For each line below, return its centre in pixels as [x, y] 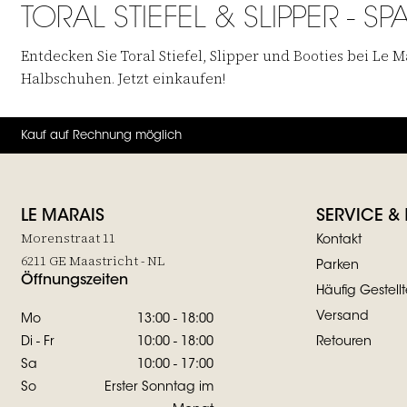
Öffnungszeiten [74, 281]
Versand [342, 317]
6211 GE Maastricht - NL [93, 261]
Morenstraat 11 [68, 238]
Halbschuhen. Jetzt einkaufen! [123, 79]
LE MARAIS [63, 217]
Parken [337, 266]
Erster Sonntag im [159, 388]
